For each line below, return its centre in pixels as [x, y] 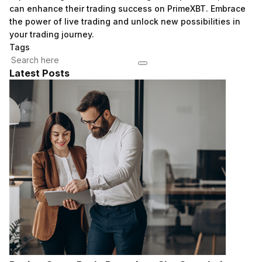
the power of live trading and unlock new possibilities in [125, 21]
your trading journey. [52, 34]
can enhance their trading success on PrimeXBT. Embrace [127, 8]
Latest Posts [39, 73]
